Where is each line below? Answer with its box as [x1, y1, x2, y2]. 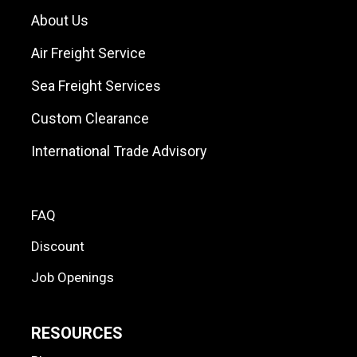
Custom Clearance [31, 109, 149, 127]
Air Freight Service [31, 44, 146, 61]
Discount [31, 237, 84, 254]
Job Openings [31, 269, 114, 285]
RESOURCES [31, 323, 123, 343]
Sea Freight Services [31, 76, 161, 94]
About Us [31, 11, 88, 29]
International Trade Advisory [31, 142, 207, 159]
